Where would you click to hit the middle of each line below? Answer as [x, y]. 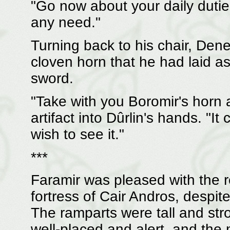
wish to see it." [77, 134]
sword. [52, 79]
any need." [65, 23]
